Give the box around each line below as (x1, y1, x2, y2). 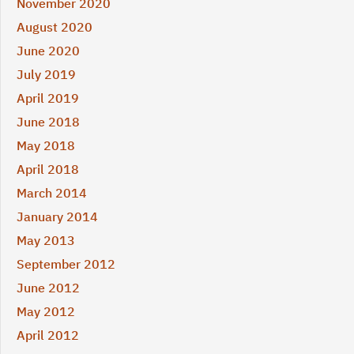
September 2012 (17, 256, 115, 273)
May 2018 (17, 137, 75, 154)
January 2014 (17, 209, 98, 225)
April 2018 (17, 161, 79, 178)
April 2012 (17, 327, 79, 344)
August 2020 (17, 19, 92, 36)
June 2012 (17, 280, 80, 296)
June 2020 (17, 43, 80, 59)
